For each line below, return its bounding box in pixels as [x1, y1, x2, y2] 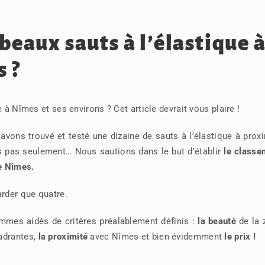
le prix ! [224, 231, 256, 242]
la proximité [38, 231, 88, 242]
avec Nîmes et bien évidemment [88, 231, 225, 242]
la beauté [198, 216, 236, 227]
